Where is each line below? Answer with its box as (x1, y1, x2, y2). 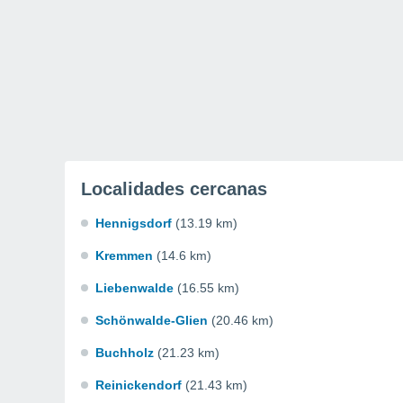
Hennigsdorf (95, 216, 172, 230)
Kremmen (95, 248, 153, 263)
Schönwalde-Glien (95, 313, 208, 327)
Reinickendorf (95, 378, 182, 392)
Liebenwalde (95, 281, 174, 295)
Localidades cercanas (81, 179, 267, 199)
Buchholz (95, 345, 154, 360)
